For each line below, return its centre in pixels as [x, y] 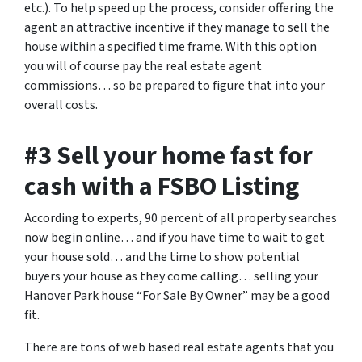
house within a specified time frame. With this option [170, 47]
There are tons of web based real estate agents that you [179, 347]
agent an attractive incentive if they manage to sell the [177, 27]
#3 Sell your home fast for [168, 156]
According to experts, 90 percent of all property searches [181, 218]
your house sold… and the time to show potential [162, 257]
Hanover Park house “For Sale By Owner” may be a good [177, 296]
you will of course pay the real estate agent [143, 66]
